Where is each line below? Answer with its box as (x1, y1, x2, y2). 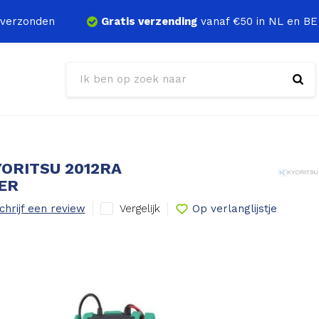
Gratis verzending (101, 14, 197, 28)
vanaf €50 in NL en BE (197, 14, 318, 28)
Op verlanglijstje (192, 202, 277, 216)
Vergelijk (119, 202, 160, 215)
